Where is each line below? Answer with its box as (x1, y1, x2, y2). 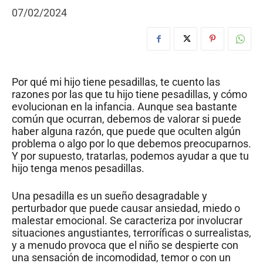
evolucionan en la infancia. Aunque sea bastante (12, 100, 237, 113)
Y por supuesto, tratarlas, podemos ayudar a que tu (12, 150, 249, 163)
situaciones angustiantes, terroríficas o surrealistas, (12, 227, 251, 240)
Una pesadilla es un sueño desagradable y (12, 190, 207, 203)
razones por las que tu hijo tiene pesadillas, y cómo (12, 88, 247, 101)
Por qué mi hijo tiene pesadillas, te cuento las (12, 76, 220, 89)
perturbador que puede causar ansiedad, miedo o (12, 202, 240, 215)
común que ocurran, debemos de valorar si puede (12, 113, 241, 126)
